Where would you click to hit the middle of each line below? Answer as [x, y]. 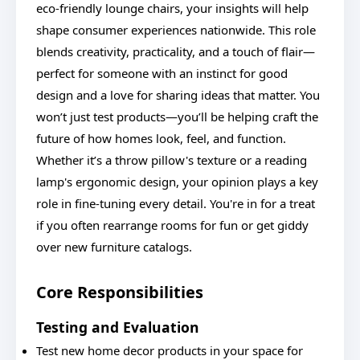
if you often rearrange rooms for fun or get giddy [172, 225]
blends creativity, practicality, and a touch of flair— [176, 51]
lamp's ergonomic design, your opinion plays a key [177, 182]
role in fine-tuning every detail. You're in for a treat [176, 203]
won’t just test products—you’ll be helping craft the [177, 117]
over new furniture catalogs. [114, 247]
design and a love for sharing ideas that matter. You [178, 95]
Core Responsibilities [120, 292]
